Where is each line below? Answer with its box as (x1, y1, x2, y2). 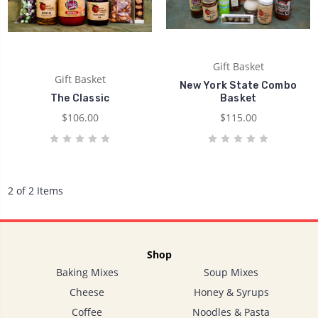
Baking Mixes (55, 265, 119, 279)
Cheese (70, 285, 104, 299)
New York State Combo (180, 79, 297, 92)
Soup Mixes (204, 265, 258, 279)
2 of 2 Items (8, 184, 63, 198)
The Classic (50, 92, 110, 105)
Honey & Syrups (193, 285, 269, 299)
